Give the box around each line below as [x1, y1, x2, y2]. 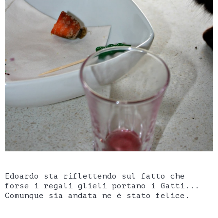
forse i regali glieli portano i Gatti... [5, 181, 200, 190]
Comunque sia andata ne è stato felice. [5, 191, 190, 200]
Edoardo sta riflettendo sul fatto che [5, 171, 185, 181]
